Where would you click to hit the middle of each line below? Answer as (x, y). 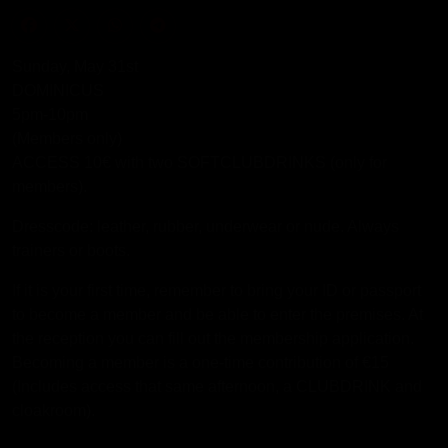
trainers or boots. (71, 250)
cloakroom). (53, 410)
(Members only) (67, 138)
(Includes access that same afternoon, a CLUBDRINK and (217, 386)
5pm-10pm (50, 114)
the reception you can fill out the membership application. (213, 338)
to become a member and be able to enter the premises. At (217, 314)
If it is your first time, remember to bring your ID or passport (216, 290)
